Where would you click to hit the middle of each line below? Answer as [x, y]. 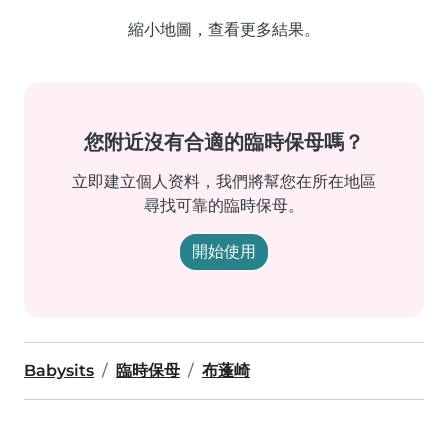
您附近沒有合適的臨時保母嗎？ [224, 142]
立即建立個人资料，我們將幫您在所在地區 [224, 181]
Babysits [59, 370]
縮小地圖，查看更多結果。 [224, 29]
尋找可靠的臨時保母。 [224, 205]
